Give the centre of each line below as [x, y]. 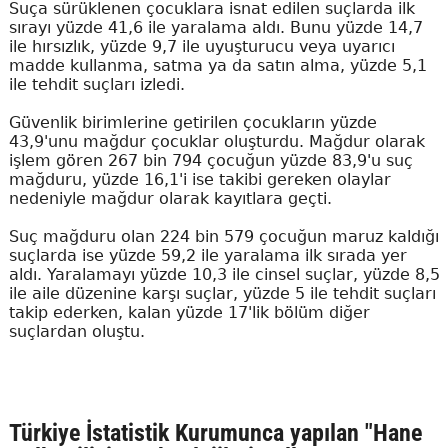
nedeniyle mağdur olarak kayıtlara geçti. [170, 199]
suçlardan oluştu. [76, 332]
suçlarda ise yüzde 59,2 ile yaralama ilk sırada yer [207, 256]
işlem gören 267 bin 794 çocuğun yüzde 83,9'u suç [210, 161]
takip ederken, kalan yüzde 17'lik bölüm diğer [189, 313]
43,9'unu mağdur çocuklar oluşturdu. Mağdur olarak [216, 142]
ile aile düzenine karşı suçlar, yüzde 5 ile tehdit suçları [222, 294]
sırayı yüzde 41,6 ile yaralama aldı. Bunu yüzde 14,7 [215, 28]
